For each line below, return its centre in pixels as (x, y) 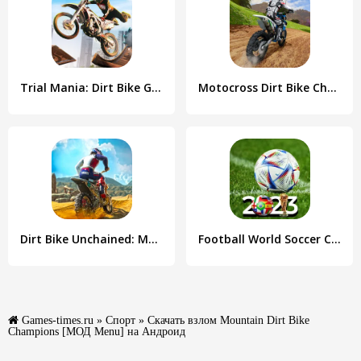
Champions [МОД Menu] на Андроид (97, 331)
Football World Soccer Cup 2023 (336, 239)
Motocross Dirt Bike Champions (332, 87)
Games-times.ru (58, 320)
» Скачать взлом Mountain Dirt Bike (222, 320)
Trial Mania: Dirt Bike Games (156, 87)
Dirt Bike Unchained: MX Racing (153, 239)
